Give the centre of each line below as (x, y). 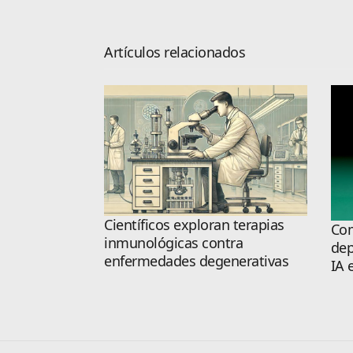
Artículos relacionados (175, 52)
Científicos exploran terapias (194, 224)
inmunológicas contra (173, 242)
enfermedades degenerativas (196, 260)
